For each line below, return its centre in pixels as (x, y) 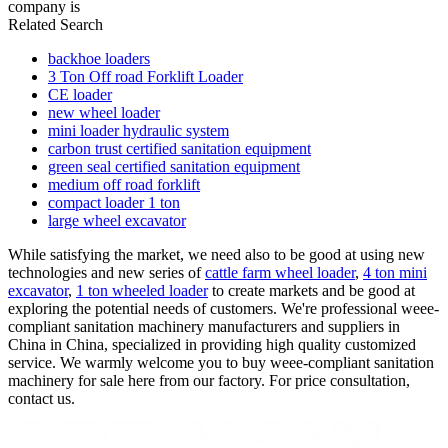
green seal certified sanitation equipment (174, 166)
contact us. (41, 398)
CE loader (80, 94)
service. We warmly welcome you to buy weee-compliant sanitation (221, 362)
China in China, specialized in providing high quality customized (212, 344)
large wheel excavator (117, 220)
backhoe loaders (99, 58)
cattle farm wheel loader (280, 272)
